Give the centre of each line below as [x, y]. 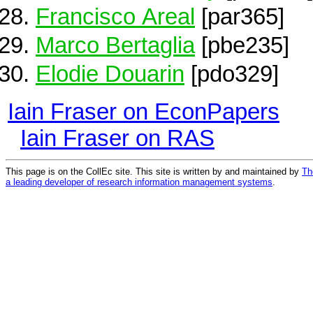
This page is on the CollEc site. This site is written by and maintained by [154, 171]
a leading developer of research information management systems [139, 182]
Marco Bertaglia [115, 45]
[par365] [240, 16]
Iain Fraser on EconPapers [144, 112]
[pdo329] [232, 74]
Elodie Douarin [110, 74]
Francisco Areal [115, 16]
